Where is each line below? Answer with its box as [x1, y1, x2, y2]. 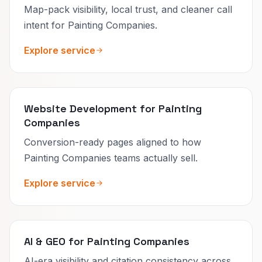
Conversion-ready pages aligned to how [24, 136, 201, 148]
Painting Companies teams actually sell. [24, 151, 198, 164]
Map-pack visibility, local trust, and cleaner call [24, 3, 232, 15]
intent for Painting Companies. [24, 19, 157, 31]
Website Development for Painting [24, 101, 202, 115]
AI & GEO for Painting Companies [24, 234, 189, 248]
